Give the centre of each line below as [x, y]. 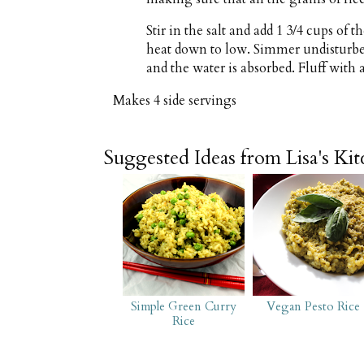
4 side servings [195, 100]
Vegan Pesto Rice [314, 307]
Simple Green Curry [183, 307]
